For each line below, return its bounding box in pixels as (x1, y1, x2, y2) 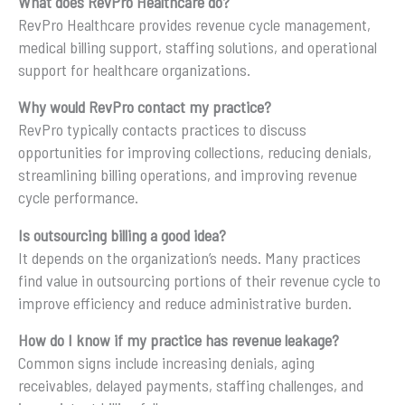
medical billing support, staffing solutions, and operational (18, 36, 377, 57)
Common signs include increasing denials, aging (18, 353, 315, 373)
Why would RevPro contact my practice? (18, 97, 271, 118)
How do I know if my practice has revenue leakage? (18, 330, 339, 351)
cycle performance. (18, 187, 138, 208)
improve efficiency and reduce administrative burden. (18, 292, 352, 313)
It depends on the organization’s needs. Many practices (18, 247, 361, 268)
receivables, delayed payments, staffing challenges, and (18, 375, 363, 396)
